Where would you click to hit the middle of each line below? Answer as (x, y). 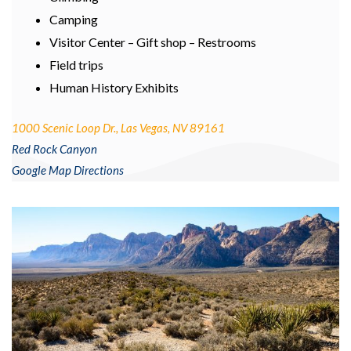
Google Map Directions (68, 170)
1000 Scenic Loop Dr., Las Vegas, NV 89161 (118, 128)
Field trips (76, 65)
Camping (74, 20)
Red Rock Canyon (54, 149)
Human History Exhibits (114, 88)
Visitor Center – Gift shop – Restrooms (153, 42)
